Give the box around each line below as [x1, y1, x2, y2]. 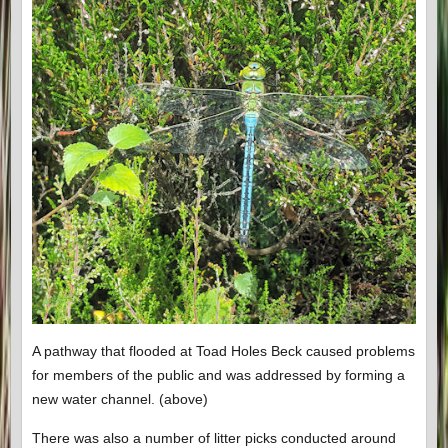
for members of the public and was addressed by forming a [31, 367, 405, 384]
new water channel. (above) [31, 391, 208, 408]
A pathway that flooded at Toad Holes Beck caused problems [31, 343, 415, 360]
